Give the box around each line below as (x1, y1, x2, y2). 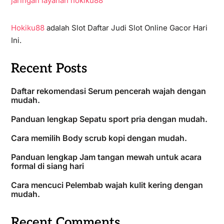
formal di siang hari (10, 160, 84, 171)
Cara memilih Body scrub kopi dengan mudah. (10, 132, 187, 143)
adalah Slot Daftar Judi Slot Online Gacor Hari (44, 22, 207, 32)
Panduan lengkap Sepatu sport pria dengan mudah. (10, 113, 207, 124)
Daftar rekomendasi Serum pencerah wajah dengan (10, 85, 206, 96)
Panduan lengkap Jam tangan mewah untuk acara (10, 151, 201, 162)
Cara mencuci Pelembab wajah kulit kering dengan (10, 179, 203, 190)
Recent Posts (10, 60, 87, 76)
